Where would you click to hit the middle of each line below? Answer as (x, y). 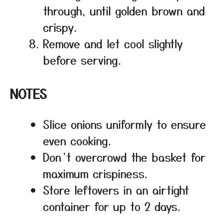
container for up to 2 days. (111, 206)
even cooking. (77, 141)
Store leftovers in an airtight (116, 190)
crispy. (60, 27)
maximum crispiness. (95, 173)
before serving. (82, 60)
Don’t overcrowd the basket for (124, 157)
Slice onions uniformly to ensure (124, 124)
